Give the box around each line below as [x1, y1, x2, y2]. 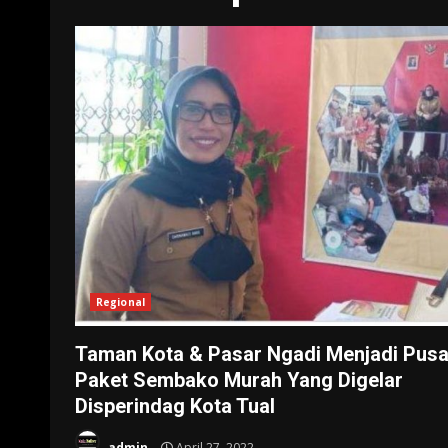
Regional [96, 294, 145, 309]
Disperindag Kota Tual [75, 393, 275, 418]
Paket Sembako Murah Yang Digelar [75, 367, 403, 392]
